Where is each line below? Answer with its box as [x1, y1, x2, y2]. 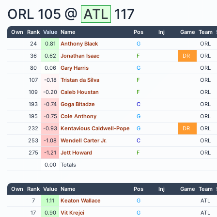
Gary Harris [61, 64, 89, 71]
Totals [61, 161, 77, 168]
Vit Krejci [61, 209, 85, 216]
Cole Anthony [61, 112, 97, 120]
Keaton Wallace [61, 197, 101, 204]
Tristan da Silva [61, 76, 100, 83]
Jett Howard [61, 149, 93, 156]
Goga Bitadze [61, 100, 95, 108]
